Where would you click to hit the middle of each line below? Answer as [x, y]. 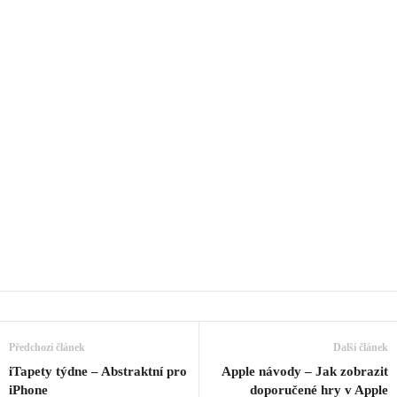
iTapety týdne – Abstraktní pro [98, 372]
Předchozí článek [47, 348]
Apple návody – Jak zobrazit [305, 372]
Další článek [361, 348]
